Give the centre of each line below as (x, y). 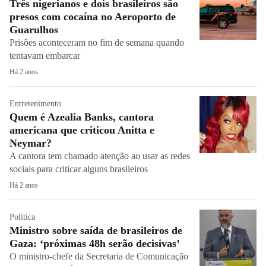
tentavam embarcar (46, 56)
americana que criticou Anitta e (82, 130)
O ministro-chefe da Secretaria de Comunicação (99, 256)
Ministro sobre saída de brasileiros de (96, 230)
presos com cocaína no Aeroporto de (93, 17)
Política (22, 217)
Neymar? (32, 143)
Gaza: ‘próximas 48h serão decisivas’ (96, 243)
